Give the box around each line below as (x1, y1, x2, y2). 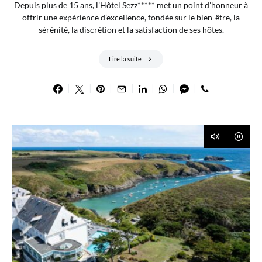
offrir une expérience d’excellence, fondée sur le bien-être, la (22, 12, 240, 22)
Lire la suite (109, 54, 142, 63)
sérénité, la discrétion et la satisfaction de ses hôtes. (38, 24, 224, 35)
